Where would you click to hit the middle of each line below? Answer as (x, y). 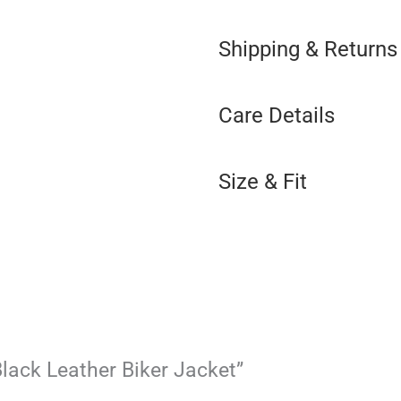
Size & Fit (263, 181)
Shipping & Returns (308, 49)
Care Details (277, 115)
